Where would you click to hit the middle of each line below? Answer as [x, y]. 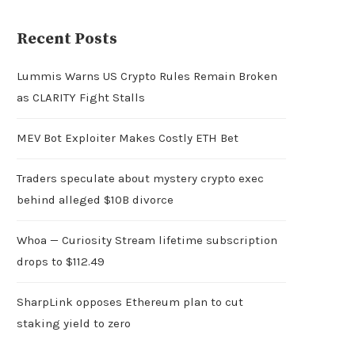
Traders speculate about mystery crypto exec [140, 178]
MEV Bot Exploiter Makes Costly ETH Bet [128, 137]
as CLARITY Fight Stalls [81, 97]
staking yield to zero [74, 323]
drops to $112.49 [61, 261]
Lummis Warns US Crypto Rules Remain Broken [147, 76]
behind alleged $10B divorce [95, 199]
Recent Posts [67, 39]
